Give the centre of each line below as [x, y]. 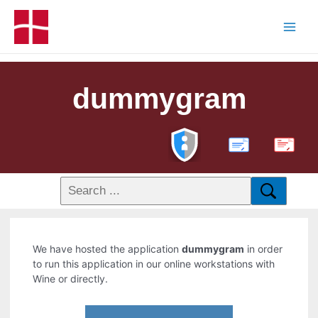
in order [264, 249]
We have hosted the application [108, 249]
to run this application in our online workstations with [154, 264]
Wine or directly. [71, 279]
